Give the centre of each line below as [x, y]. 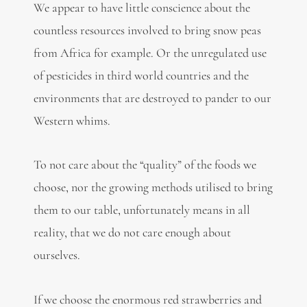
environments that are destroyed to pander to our [152, 98]
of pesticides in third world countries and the [141, 75]
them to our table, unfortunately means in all [142, 210]
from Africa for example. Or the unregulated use [150, 52]
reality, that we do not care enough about [132, 233]
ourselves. [57, 255]
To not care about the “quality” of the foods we [145, 165]
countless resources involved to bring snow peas [147, 30]
